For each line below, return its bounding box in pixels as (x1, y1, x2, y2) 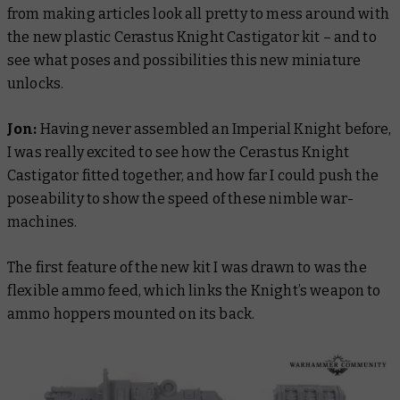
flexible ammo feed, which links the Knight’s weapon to (7, 282, 381, 300)
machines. (7, 213, 78, 231)
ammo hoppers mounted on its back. (7, 305, 255, 323)
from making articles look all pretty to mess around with (7, 5, 389, 23)
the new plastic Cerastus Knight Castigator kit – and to (7, 29, 377, 46)
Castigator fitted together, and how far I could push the (7, 167, 379, 185)
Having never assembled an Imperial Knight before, (39, 121, 392, 138)
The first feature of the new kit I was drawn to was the (7, 259, 367, 277)
